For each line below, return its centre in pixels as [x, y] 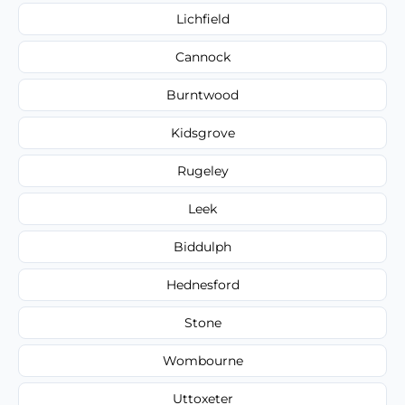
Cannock [202, 57]
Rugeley [202, 170]
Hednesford [202, 284]
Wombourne [202, 360]
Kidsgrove [202, 132]
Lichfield [202, 19]
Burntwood [202, 94]
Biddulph [202, 246]
